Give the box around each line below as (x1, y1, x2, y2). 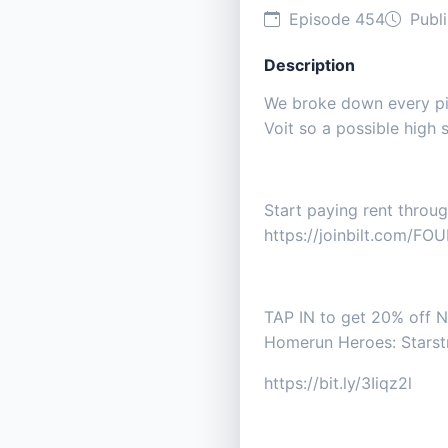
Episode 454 (284, 9, 385, 30)
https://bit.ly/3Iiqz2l (264, 373, 412, 394)
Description (264, 55, 355, 76)
